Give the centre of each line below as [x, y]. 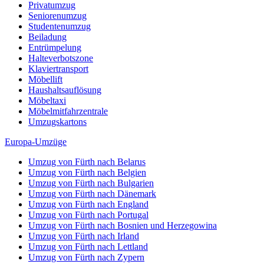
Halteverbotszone [61, 58]
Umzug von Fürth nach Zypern [86, 257]
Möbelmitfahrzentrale [68, 111]
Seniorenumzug [57, 15]
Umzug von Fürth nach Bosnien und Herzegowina [123, 225]
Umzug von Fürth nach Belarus [87, 161]
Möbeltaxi [47, 100]
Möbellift [45, 79]
